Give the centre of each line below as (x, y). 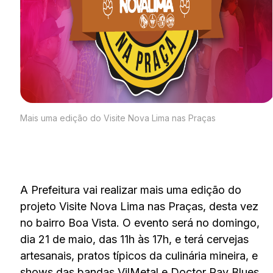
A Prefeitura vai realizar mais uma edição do (130, 190)
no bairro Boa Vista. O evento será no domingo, (140, 222)
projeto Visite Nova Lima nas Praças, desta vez (139, 206)
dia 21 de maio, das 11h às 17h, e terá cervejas (134, 239)
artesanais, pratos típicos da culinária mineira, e (139, 255)
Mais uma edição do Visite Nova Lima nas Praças (118, 118)
